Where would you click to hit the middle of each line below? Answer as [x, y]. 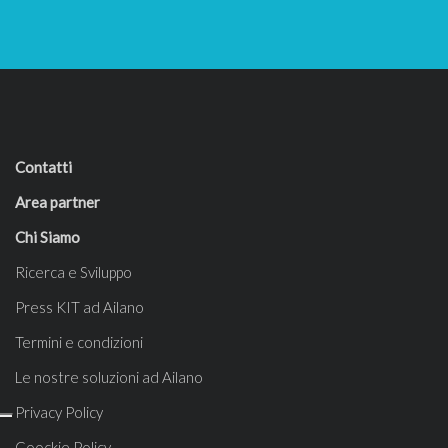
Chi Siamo [47, 237]
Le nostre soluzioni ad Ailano [109, 377]
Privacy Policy [59, 412]
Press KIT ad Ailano [79, 307]
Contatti [43, 167]
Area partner [57, 202]
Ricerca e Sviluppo [73, 272]
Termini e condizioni [79, 342]
